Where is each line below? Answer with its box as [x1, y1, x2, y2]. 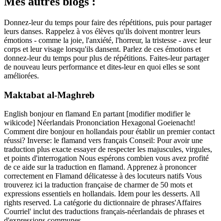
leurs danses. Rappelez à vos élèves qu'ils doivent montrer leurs [4, 27, 200, 36]
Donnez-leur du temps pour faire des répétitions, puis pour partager [4, 18, 212, 27]
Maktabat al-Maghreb [4, 89, 95, 100]
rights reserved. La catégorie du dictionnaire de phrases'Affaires [4, 198, 201, 207]
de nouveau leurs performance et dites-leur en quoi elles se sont [4, 62, 200, 71]
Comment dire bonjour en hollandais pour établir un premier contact [4, 127, 215, 136]
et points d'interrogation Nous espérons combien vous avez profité [4, 154, 209, 163]
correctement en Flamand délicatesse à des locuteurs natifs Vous [4, 172, 202, 181]
